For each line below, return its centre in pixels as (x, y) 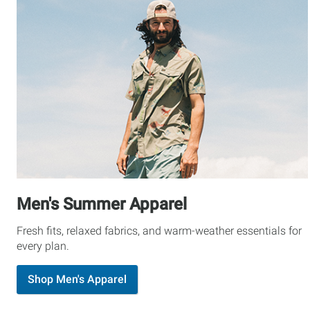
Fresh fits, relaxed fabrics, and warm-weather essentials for (159, 231)
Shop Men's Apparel (77, 280)
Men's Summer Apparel (102, 204)
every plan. (43, 246)
